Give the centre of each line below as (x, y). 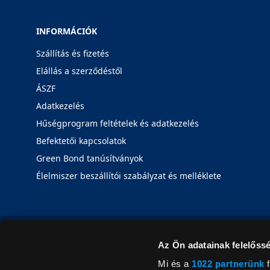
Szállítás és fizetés (73, 53)
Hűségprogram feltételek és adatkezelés (118, 123)
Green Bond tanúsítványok (89, 158)
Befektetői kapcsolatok (81, 141)
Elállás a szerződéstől (79, 71)
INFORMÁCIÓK (67, 31)
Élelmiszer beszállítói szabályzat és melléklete (129, 176)
